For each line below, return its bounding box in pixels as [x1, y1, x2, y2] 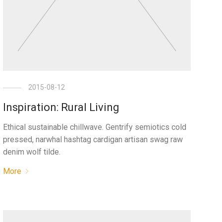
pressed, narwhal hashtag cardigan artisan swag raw [2, 134, 183, 144]
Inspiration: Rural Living [2, 101, 119, 113]
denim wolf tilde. [2, 147, 60, 157]
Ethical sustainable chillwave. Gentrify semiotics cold [2, 122, 186, 132]
